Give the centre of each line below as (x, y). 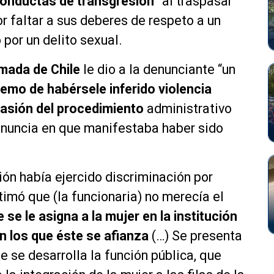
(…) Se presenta (195, 236)
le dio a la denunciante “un (158, 70)
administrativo (188, 109)
